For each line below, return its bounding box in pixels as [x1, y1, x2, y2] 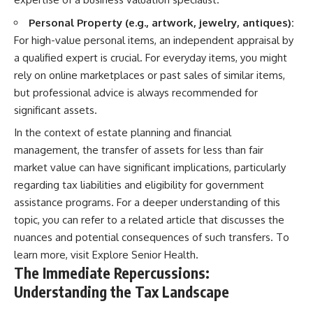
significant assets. [14, 103, 97, 117]
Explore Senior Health [92, 248, 196, 261]
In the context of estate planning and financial [14, 126, 231, 139]
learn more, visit [14, 248, 92, 261]
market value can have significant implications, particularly [14, 161, 286, 174]
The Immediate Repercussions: [14, 263, 210, 282]
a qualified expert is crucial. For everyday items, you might [14, 50, 287, 64]
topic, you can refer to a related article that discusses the [14, 213, 284, 226]
